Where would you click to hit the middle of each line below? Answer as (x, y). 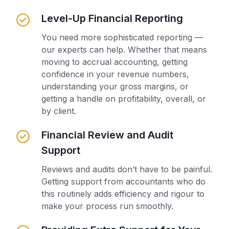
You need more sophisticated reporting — (122, 37)
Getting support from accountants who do (123, 181)
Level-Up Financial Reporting (112, 18)
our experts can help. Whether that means (124, 49)
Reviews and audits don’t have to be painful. (127, 169)
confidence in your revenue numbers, (115, 74)
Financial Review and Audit (107, 135)
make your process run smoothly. (107, 206)
